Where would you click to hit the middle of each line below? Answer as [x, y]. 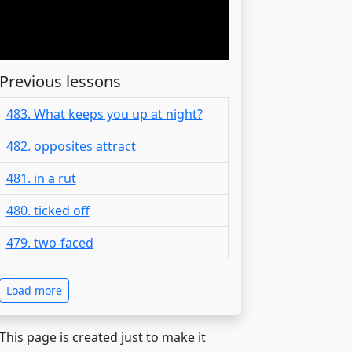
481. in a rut [41, 178]
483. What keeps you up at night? [104, 114]
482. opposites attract [71, 146]
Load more [34, 290]
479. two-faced [49, 242]
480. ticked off [48, 210]
